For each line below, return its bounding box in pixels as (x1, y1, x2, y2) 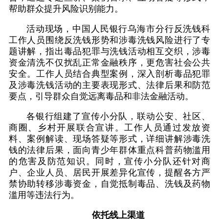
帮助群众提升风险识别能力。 (8, 4, 123, 14)
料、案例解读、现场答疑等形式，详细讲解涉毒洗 (8, 134, 211, 144)
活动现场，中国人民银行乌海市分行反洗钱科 (26, 24, 211, 34)
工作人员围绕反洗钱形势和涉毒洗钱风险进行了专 (8, 35, 211, 45)
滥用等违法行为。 (8, 190, 79, 200)
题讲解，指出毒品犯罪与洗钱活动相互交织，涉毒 (8, 46, 211, 57)
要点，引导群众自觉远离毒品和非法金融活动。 (8, 91, 194, 102)
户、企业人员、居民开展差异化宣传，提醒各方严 (8, 168, 211, 178)
